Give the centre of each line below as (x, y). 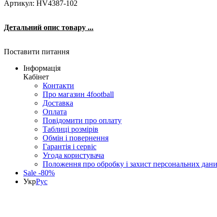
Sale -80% (39, 172)
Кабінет (36, 77)
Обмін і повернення (76, 138)
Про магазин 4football (78, 94)
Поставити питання (37, 51)
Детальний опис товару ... (49, 27)
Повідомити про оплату (82, 120)
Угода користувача (73, 155)
